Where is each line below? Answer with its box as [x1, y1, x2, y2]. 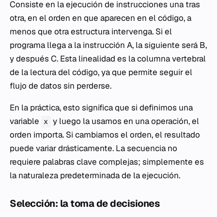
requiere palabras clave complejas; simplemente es [10, 156, 204, 168]
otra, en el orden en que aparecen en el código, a [10, 13, 191, 24]
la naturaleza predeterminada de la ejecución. [10, 170, 180, 181]
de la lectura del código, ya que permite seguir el [10, 67, 192, 78]
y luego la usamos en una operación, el [50, 116, 199, 127]
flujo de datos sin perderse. [10, 80, 111, 92]
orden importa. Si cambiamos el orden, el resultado [10, 129, 200, 140]
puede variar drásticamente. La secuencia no [10, 143, 177, 154]
